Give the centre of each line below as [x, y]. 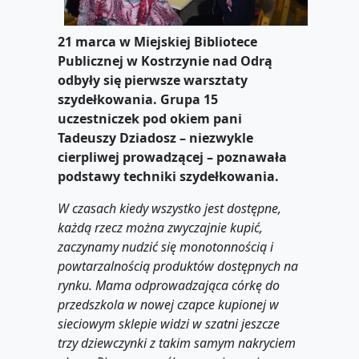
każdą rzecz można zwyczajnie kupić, [160, 227]
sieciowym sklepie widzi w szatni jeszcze [169, 323]
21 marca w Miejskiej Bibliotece [157, 41]
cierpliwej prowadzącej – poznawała [172, 157]
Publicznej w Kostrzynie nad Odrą [165, 61]
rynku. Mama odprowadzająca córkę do [169, 285]
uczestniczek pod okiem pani [150, 118]
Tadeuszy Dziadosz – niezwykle [155, 137]
